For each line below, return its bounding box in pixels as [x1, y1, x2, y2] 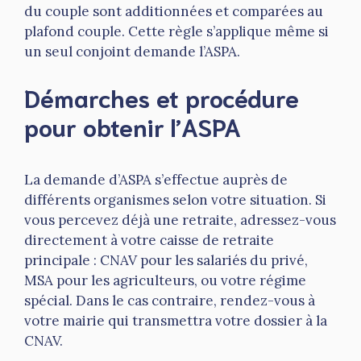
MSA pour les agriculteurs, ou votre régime [24, 271, 306, 289]
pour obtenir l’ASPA [24, 110, 241, 142]
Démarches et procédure [24, 81, 299, 113]
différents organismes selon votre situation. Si [24, 190, 326, 209]
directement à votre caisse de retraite [24, 230, 274, 249]
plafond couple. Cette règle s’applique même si [24, 23, 329, 41]
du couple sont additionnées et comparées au [24, 2, 323, 21]
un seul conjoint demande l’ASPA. [24, 43, 240, 61]
